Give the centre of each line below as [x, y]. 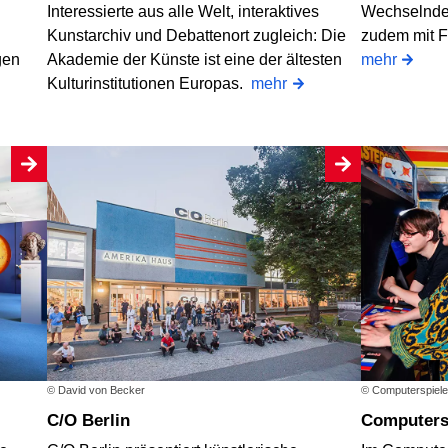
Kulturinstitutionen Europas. [149, 83]
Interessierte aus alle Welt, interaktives [183, 11]
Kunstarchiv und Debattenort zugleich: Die [197, 35]
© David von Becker [96, 390]
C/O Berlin [97, 421]
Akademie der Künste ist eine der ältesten [195, 59]
